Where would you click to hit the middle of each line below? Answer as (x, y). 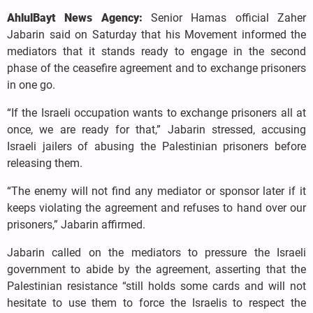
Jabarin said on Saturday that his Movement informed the (156, 34)
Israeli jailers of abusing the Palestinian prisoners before (156, 146)
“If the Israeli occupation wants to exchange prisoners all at (156, 112)
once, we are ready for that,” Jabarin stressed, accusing (156, 129)
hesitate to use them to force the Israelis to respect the (156, 303)
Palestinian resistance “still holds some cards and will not (156, 286)
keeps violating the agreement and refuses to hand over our (156, 208)
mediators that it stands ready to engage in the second (156, 51)
